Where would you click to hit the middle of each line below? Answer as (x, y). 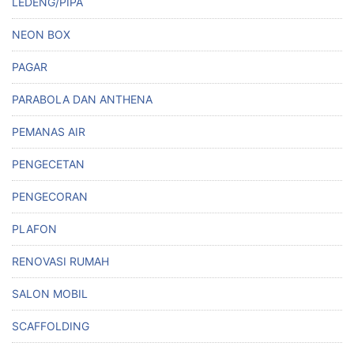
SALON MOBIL (50, 294)
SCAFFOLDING (51, 326)
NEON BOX (41, 35)
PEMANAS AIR (49, 132)
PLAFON (34, 229)
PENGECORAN (50, 197)
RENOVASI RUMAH (60, 262)
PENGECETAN (48, 164)
